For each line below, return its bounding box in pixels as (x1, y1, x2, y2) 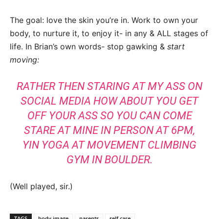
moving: (10, 55, 39, 65)
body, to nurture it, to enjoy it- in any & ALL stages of (10, 28, 208, 39)
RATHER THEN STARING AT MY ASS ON (17, 80, 202, 93)
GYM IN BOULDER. (66, 153, 153, 166)
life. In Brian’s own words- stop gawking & (10, 42, 167, 52)
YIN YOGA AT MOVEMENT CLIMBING (22, 139, 197, 152)
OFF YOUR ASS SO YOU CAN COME (27, 109, 192, 122)
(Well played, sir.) (10, 181, 73, 192)
